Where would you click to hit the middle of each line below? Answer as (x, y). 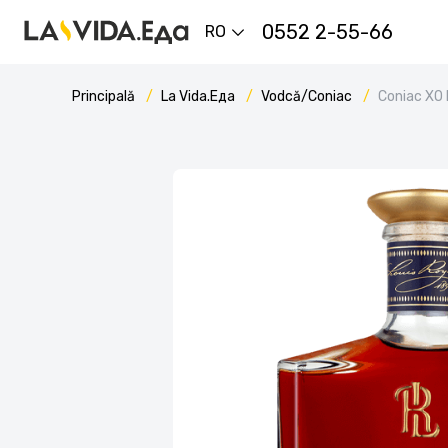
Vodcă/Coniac (308, 96)
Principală (105, 96)
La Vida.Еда (199, 96)
